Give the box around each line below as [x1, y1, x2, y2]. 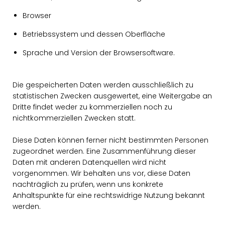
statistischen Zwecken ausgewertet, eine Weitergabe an [13, 91, 212, 101]
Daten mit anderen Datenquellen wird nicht [13, 157, 166, 167]
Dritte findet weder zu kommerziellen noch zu [13, 102, 172, 112]
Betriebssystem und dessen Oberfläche [23, 29, 165, 39]
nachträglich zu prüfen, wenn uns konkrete [13, 179, 163, 189]
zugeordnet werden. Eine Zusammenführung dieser [13, 146, 196, 156]
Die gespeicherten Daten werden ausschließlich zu [13, 80, 193, 90]
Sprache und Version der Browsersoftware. [23, 48, 175, 58]
